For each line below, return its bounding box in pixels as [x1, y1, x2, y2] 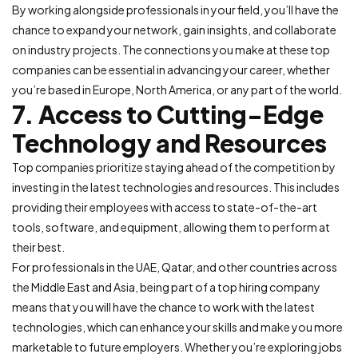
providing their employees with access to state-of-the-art [12, 200, 317, 215]
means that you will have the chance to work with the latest [12, 300, 315, 315]
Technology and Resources [12, 128, 327, 159]
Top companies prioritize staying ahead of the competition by [12, 160, 336, 175]
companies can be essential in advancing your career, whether [12, 62, 330, 78]
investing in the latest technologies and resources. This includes [12, 180, 340, 195]
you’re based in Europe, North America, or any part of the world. [12, 82, 342, 97]
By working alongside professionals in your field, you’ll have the [12, 2, 339, 18]
